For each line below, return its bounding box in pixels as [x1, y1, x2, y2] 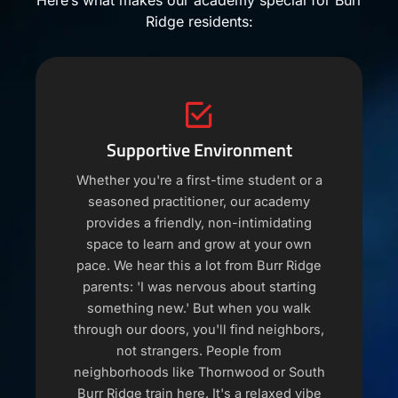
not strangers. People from [116, 343, 282, 360]
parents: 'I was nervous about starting [82, 279, 316, 296]
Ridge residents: [145, 12, 253, 31]
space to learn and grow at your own [86, 236, 312, 253]
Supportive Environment [106, 136, 292, 164]
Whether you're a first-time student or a [76, 172, 322, 189]
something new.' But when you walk [87, 300, 311, 317]
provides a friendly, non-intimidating [86, 215, 312, 232]
